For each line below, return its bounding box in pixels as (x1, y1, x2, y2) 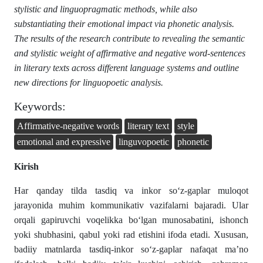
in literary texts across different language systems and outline (14, 62, 239, 73)
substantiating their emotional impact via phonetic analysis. (14, 18, 234, 29)
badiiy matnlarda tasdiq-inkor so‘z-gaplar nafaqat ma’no (14, 244, 249, 255)
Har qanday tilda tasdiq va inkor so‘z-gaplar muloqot (14, 186, 249, 196)
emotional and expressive (17, 137, 110, 147)
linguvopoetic (119, 137, 169, 147)
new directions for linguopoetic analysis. (14, 77, 163, 87)
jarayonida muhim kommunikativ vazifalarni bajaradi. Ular (14, 200, 249, 211)
